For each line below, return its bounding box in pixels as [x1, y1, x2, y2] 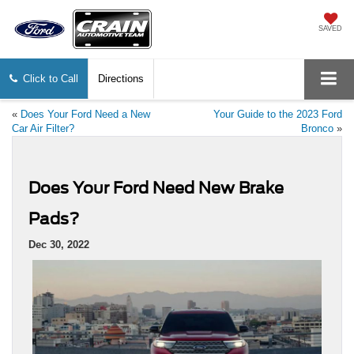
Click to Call [22, 73, 78, 85]
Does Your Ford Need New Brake [28, 179, 284, 198]
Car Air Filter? [12, 122, 74, 135]
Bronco [301, 122, 333, 135]
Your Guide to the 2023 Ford [213, 108, 342, 121]
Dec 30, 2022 [28, 239, 89, 251]
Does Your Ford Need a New [21, 108, 150, 121]
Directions [97, 73, 144, 85]
